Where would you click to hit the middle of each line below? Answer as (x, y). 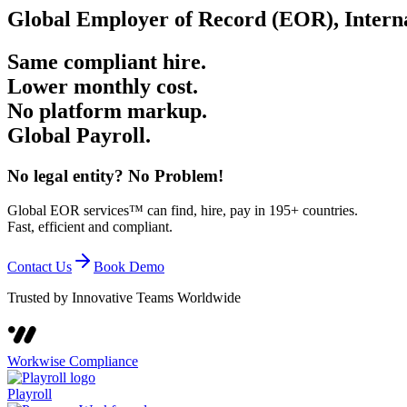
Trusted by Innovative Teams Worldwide (124, 298)
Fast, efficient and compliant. (90, 227)
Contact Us (40, 267)
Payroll (111, 135)
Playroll (30, 394)
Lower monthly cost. (103, 86)
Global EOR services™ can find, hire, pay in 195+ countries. (183, 211)
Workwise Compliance (73, 362)
